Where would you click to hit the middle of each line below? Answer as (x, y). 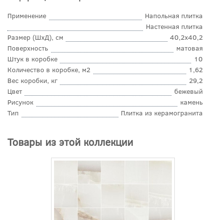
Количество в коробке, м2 (49, 70)
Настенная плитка (174, 27)
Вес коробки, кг (32, 81)
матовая (190, 48)
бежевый (189, 91)
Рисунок (20, 102)
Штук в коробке (32, 59)
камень (192, 102)
